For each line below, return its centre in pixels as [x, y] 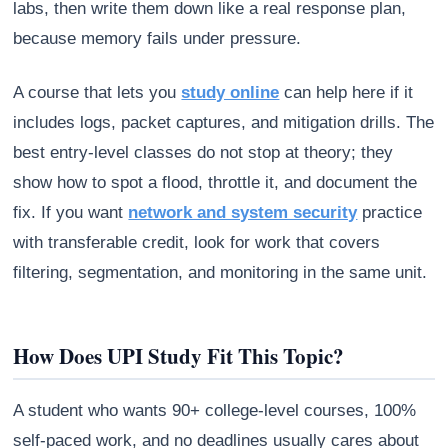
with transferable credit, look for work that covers [197, 243]
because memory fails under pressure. [157, 39]
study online [230, 93]
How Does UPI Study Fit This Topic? [179, 356]
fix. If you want [71, 213]
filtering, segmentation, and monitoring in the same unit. [220, 273]
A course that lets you [97, 93]
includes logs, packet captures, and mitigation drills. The [224, 123]
